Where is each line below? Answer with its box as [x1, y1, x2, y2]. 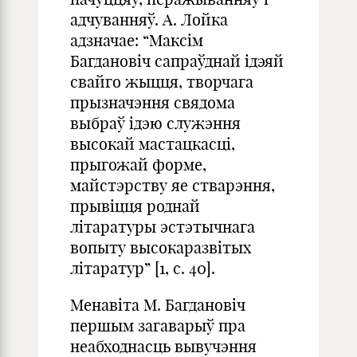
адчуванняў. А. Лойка [70, 10, 228, 29]
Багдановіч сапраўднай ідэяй [70, 51, 284, 71]
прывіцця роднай [70, 196, 200, 216]
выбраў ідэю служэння [70, 113, 241, 133]
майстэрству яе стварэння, [70, 175, 275, 195]
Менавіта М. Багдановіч [70, 295, 245, 315]
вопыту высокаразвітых [70, 237, 251, 257]
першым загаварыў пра [70, 316, 245, 335]
